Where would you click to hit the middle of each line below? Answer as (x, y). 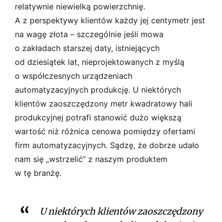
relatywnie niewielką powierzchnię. (80, 6)
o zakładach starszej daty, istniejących (87, 48)
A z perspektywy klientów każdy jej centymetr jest (110, 20)
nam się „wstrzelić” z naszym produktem (91, 159)
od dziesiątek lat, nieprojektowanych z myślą (100, 62)
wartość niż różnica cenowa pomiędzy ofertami (105, 131)
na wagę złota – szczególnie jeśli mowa (89, 34)
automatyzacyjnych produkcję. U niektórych (98, 89)
